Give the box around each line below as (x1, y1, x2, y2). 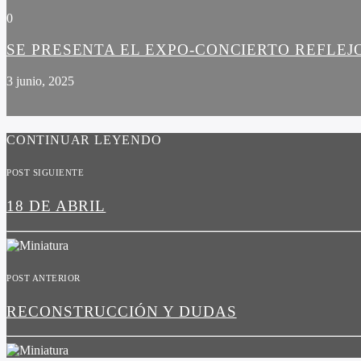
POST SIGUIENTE (6, 167, 85, 177)
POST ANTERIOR (6, 272, 81, 283)
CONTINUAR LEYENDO (6, 133, 162, 147)
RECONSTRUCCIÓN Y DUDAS (6, 302, 237, 320)
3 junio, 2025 (6, 73, 74, 88)
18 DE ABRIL (6, 197, 106, 214)
